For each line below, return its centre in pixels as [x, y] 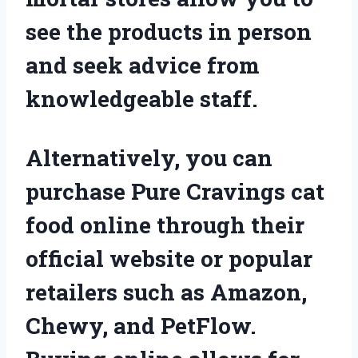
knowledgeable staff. [141, 98]
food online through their [165, 225]
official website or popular [169, 258]
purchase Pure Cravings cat [175, 191]
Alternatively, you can [149, 157]
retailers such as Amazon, [166, 292]
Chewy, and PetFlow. [141, 325]
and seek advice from [143, 65]
